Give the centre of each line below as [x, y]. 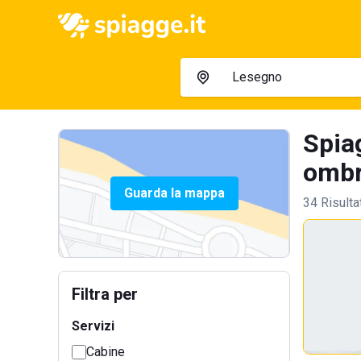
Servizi [93, 326]
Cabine [106, 352]
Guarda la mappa [174, 193]
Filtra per [105, 294]
